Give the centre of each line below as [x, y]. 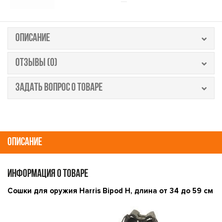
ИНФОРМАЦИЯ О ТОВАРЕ [48, 174]
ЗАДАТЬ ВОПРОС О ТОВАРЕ [59, 88]
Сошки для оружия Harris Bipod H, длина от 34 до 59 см [110, 191]
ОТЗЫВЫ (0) [36, 63]
